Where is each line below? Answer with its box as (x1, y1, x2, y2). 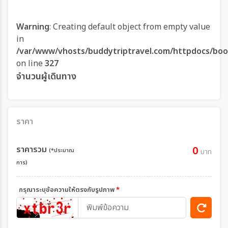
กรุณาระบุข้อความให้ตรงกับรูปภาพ (19, 185, 116, 195)
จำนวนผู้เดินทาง (16, 70, 76, 83)
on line (16, 58, 45, 70)
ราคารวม (16, 144, 49, 156)
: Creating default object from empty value (49, 21, 210, 33)
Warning (16, 21, 49, 33)
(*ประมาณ (49, 146, 74, 155)
